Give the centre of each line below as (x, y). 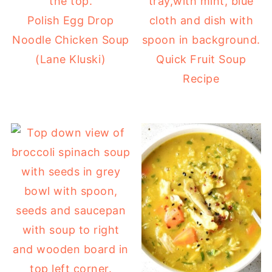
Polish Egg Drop (71, 20)
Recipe (201, 78)
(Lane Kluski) (71, 59)
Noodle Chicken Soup (71, 39)
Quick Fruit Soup (201, 59)
